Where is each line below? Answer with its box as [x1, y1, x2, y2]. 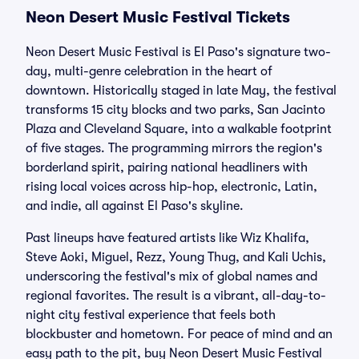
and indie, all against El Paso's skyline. [26, 199, 244, 213]
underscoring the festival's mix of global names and [26, 269, 317, 284]
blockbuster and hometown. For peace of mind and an [26, 327, 333, 341]
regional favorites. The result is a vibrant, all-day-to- [26, 288, 326, 303]
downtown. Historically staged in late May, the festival [26, 83, 337, 98]
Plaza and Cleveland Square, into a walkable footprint [26, 122, 332, 136]
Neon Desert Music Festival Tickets [26, 8, 290, 26]
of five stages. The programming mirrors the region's [26, 141, 322, 155]
